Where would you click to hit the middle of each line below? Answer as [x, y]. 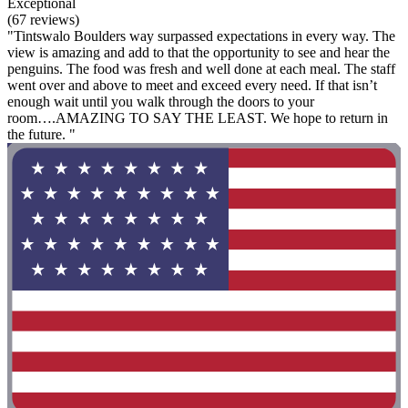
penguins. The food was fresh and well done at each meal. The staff [201, 68]
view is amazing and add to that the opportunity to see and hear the [199, 52]
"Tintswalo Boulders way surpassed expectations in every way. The [201, 36]
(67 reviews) [43, 19]
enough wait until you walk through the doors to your [161, 101]
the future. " [41, 134]
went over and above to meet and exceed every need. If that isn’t [192, 85]
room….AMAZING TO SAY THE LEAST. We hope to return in [198, 117]
